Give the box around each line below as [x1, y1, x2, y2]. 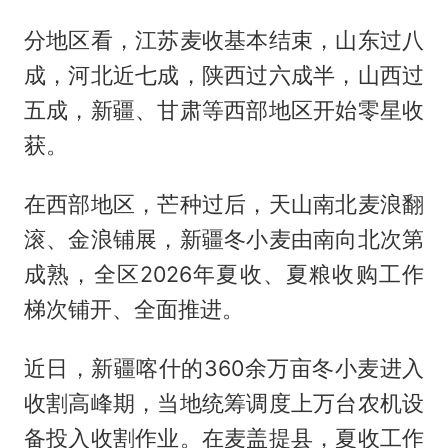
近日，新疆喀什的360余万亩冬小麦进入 [23, 355, 425, 382]
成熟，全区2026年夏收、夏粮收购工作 [23, 261, 425, 288]
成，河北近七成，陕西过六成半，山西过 [23, 62, 425, 89]
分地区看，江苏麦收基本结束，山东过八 [23, 27, 425, 54]
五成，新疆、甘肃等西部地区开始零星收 [23, 97, 425, 124]
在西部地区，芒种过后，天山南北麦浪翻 [23, 191, 425, 218]
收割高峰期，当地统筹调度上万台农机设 [23, 390, 425, 417]
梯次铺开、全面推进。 [23, 296, 244, 323]
